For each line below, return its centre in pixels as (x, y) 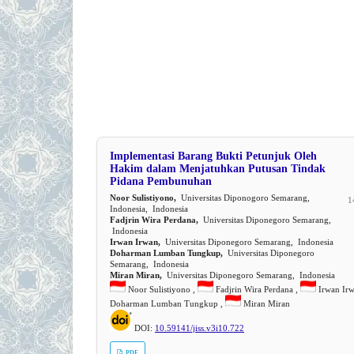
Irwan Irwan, (135, 242)
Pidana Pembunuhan (161, 182)
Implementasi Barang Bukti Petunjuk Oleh (213, 156)
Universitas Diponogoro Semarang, (243, 198)
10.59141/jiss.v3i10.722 (200, 328)
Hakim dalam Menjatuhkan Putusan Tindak (218, 169)
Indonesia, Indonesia (149, 209)
